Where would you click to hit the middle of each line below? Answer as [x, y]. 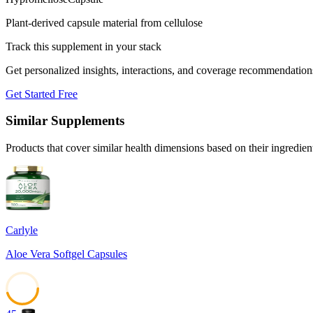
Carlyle [22, 231]
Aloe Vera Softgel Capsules [66, 254]
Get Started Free [42, 94]
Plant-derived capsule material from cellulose [104, 22]
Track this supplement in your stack [83, 46]
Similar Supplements [65, 121]
